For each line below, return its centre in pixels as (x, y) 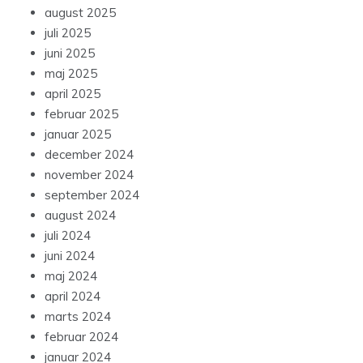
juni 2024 (70, 256)
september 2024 (92, 195)
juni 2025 (70, 53)
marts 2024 (78, 317)
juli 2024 (68, 236)
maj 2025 (71, 74)
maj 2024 (71, 276)
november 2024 (89, 175)
